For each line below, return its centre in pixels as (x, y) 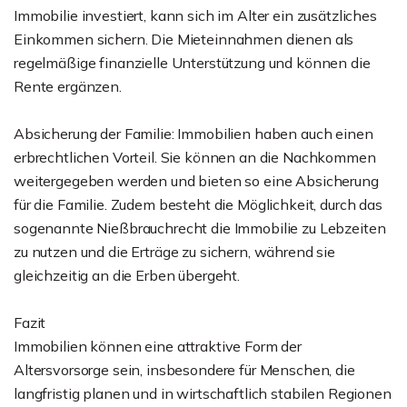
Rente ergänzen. (68, 86)
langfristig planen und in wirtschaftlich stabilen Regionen (203, 393)
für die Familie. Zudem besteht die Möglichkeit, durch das (198, 204)
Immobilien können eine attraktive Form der (158, 346)
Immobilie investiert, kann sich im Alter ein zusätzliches (195, 15)
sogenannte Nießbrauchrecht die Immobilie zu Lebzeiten (200, 228)
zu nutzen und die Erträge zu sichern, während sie (174, 252)
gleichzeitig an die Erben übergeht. (127, 275)
